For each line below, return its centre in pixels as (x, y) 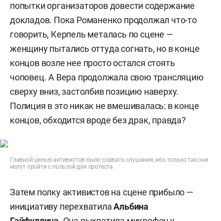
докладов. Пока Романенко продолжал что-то (103, 20)
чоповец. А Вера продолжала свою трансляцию (107, 77)
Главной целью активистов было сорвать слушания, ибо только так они (109, 160)
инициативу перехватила (62, 206)
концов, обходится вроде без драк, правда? (98, 120)
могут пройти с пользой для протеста (62, 167)
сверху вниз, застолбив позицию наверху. (94, 92)
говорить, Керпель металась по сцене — (92, 34)
